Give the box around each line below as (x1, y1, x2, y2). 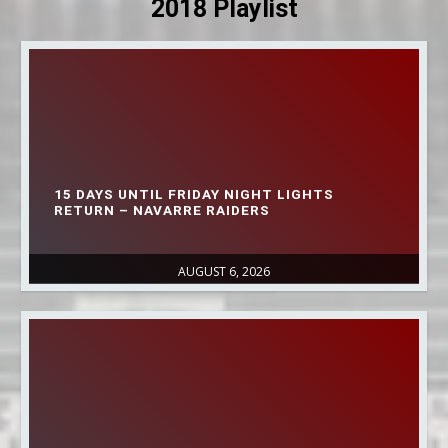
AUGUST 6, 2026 (178, 263, 270, 281)
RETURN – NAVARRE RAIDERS (53, 202, 270, 219)
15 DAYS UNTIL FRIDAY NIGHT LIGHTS (53, 186, 334, 203)
